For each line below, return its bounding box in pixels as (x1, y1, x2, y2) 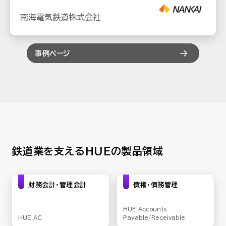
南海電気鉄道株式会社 (20, 13, 101, 21)
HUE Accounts (123, 206, 167, 212)
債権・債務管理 (133, 182, 178, 188)
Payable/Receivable (123, 215, 185, 220)
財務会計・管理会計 (28, 182, 87, 188)
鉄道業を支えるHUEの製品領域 (12, 146, 163, 156)
